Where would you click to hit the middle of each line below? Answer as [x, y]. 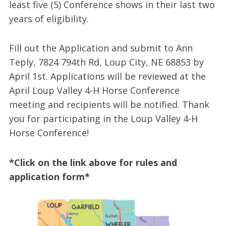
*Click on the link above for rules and [93, 163]
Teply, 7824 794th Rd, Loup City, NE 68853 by [106, 62]
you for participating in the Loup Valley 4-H [103, 119]
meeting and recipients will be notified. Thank [109, 105]
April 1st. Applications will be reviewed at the [107, 76]
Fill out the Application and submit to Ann [101, 48]
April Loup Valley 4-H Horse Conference [94, 91]
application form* [49, 177]
